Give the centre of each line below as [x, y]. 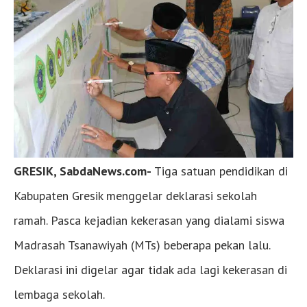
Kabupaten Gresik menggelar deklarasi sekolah [135, 196]
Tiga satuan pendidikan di [221, 171]
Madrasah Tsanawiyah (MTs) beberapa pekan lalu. [142, 245]
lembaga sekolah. [59, 295]
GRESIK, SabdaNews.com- [84, 171]
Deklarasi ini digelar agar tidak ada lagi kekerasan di [150, 270]
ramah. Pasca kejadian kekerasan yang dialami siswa [149, 221]
